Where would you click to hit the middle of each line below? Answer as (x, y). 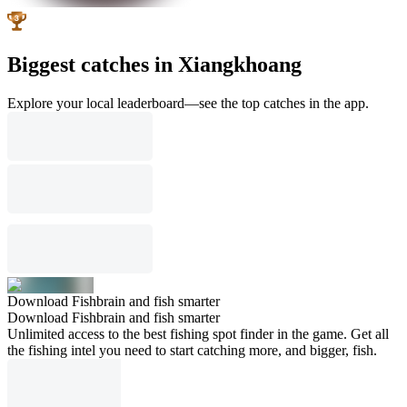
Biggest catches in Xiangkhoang (154, 64)
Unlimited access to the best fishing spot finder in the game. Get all (198, 333)
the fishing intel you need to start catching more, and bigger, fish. (192, 350)
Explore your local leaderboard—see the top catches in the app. (188, 103)
